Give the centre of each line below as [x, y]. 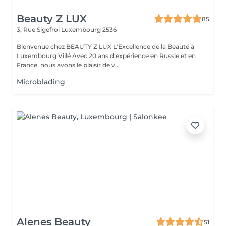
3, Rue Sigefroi [39, 30]
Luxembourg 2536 [89, 30]
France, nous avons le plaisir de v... [68, 65]
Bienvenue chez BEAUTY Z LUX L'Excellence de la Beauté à [105, 47]
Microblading [41, 82]
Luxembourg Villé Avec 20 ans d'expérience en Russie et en [44, 56]
